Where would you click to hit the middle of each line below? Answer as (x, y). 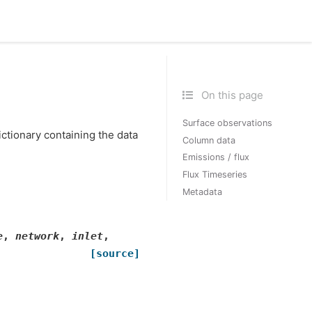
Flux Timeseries (215, 175)
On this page (231, 95)
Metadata (203, 192)
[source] (115, 253)
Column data (209, 140)
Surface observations (228, 123)
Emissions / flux (216, 157)
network (37, 236)
